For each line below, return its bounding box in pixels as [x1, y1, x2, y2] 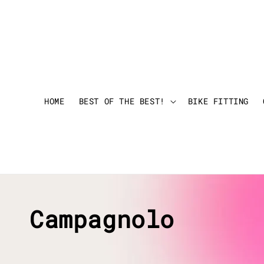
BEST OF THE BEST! [78, 95, 165, 107]
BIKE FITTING [187, 95, 249, 107]
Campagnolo [29, 203, 174, 235]
